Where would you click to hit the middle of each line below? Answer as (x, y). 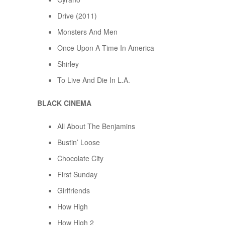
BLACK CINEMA (64, 103)
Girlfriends (74, 191)
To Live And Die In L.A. (94, 80)
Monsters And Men (87, 32)
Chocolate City (80, 158)
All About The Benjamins (96, 126)
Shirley (68, 64)
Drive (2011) (77, 16)
